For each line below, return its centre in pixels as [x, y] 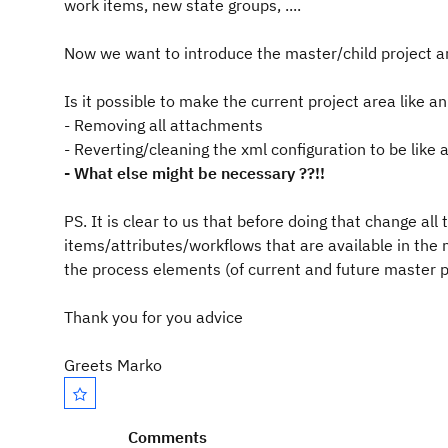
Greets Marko [113, 365]
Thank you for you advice [153, 317]
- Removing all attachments [163, 125]
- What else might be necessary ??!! [194, 173]
